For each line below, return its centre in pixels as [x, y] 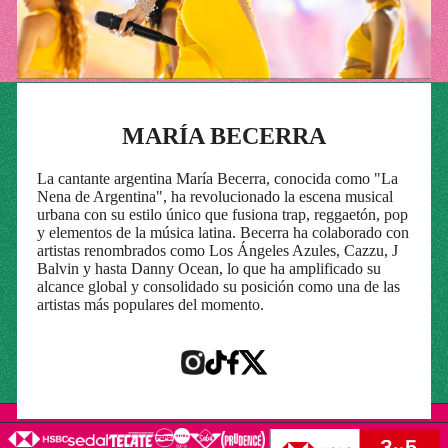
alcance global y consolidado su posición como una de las [218, 286]
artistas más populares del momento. [150, 304]
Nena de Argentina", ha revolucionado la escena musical [214, 196]
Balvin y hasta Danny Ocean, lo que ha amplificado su [208, 268]
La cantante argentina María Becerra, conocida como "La [217, 178]
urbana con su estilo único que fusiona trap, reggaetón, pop [222, 214]
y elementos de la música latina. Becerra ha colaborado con [222, 232]
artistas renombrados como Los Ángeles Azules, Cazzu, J [217, 250]
